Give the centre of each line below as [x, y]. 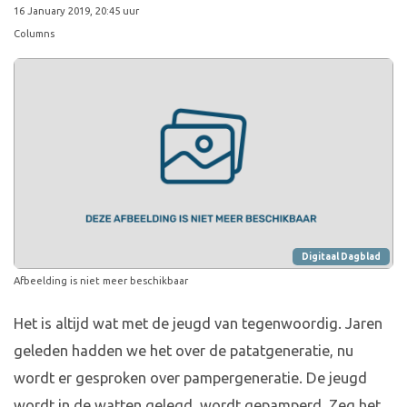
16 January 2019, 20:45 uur [76, 11]
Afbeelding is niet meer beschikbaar [101, 281]
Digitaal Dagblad [341, 257]
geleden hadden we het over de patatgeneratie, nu [184, 351]
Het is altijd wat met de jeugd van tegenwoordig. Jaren [198, 324]
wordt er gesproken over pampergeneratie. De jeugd [190, 378]
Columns [34, 34]
